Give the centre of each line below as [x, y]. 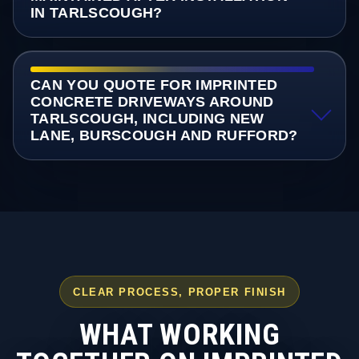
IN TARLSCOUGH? [96, 13]
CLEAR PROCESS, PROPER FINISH [179, 292]
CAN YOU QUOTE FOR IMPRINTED [154, 85]
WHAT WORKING [179, 334]
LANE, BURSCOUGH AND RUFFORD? [164, 136]
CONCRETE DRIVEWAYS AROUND [152, 102]
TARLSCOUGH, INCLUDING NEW [147, 119]
